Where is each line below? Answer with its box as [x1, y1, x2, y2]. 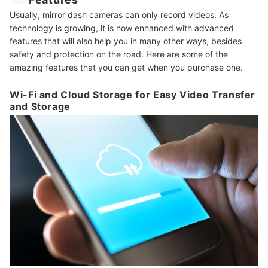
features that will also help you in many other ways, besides [10, 36, 242, 47]
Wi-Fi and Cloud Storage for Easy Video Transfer [10, 89, 256, 101]
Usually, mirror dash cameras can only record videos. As [10, 10, 229, 20]
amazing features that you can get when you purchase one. [10, 62, 243, 73]
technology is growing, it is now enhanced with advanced [10, 23, 234, 33]
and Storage [10, 100, 71, 113]
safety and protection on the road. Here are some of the [10, 49, 228, 60]
